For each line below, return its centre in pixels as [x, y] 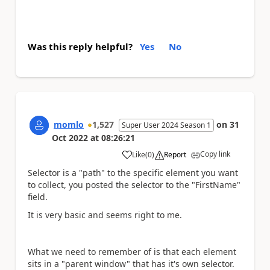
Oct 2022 [70, 137]
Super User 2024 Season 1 [166, 125]
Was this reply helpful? [80, 46]
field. [38, 196]
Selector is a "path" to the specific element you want [133, 172]
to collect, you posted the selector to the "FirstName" [134, 184]
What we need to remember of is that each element [132, 252]
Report [175, 154]
